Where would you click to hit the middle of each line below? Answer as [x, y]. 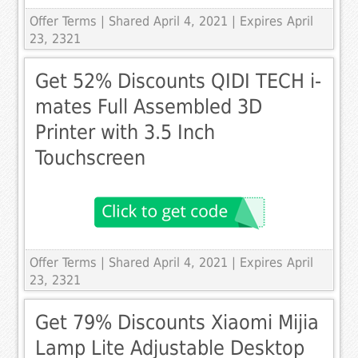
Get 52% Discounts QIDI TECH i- [179, 82]
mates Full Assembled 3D [149, 107]
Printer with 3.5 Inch [125, 133]
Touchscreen [91, 158]
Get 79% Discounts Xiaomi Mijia [177, 323]
